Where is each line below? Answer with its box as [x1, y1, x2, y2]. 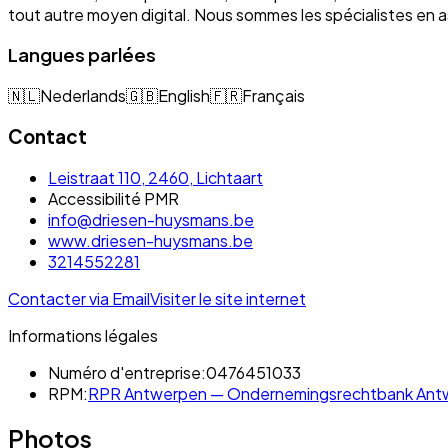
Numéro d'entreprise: [48, 361, 206, 383]
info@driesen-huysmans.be [48, 208, 254, 230]
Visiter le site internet [150, 287, 306, 309]
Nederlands [40, 85, 126, 107]
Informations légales [8, 324, 158, 346]
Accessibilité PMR [48, 187, 179, 209]
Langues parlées [8, 43, 156, 67]
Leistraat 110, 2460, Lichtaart [48, 166, 263, 188]
